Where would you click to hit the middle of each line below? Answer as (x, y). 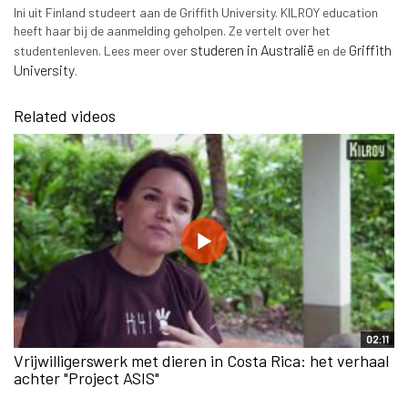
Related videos (65, 116)
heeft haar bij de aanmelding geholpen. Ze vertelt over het (172, 31)
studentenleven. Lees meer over (102, 51)
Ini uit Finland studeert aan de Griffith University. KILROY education (196, 13)
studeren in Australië (252, 50)
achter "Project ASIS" (87, 377)
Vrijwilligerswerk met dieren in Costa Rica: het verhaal (201, 360)
